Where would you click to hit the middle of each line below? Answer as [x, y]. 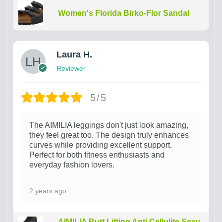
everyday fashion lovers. [72, 165]
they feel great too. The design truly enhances [109, 135]
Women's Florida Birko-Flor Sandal [123, 13]
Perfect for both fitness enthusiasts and [97, 155]
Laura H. [74, 55]
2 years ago [48, 191]
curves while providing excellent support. [101, 145]
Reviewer [71, 68]
